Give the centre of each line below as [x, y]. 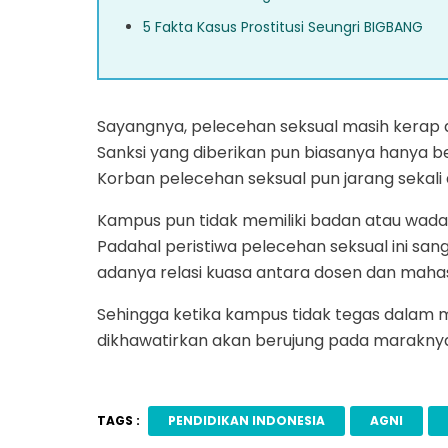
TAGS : [118, 421]
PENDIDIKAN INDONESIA [246, 421]
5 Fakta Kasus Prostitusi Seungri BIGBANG [283, 26]
